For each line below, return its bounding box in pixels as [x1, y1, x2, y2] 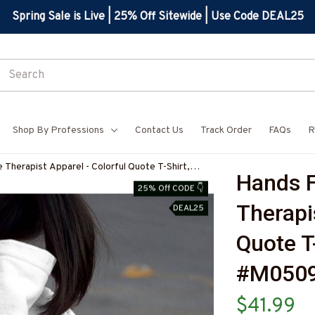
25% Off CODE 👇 [138, 182, 204, 194]
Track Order [200, 124, 252, 136]
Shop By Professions [13, 124, 104, 136]
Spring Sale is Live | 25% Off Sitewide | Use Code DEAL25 [11, 9, 304, 24]
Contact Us [135, 124, 184, 136]
